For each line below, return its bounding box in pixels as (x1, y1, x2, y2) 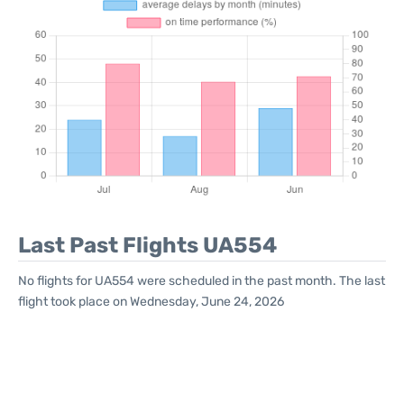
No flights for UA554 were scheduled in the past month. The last (18, 273, 385, 289)
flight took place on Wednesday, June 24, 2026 (18, 294, 284, 309)
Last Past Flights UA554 (18, 233, 277, 258)
